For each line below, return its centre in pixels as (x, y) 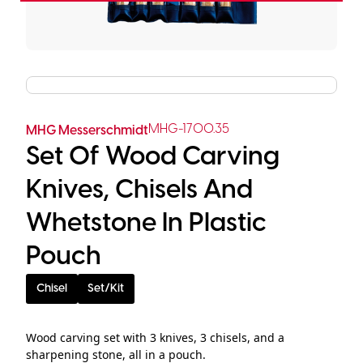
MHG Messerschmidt (87, 131)
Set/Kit (106, 289)
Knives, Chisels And (139, 190)
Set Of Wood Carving (153, 157)
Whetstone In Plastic (146, 224)
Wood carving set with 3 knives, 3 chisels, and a (155, 337)
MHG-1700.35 (189, 129)
